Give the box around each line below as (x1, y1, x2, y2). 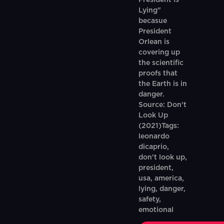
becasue (138, 17, 167, 24)
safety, (138, 196, 161, 203)
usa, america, (138, 175, 184, 182)
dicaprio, (138, 143, 169, 150)
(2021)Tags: (138, 122, 179, 129)
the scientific (138, 59, 183, 66)
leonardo (138, 133, 169, 140)
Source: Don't (138, 101, 186, 108)
